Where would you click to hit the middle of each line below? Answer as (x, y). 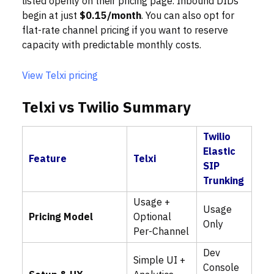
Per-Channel (161, 232)
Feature (48, 159)
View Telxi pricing (60, 76)
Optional (152, 217)
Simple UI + (159, 261)
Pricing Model (61, 217)
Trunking (224, 181)
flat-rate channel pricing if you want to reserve (125, 31)
